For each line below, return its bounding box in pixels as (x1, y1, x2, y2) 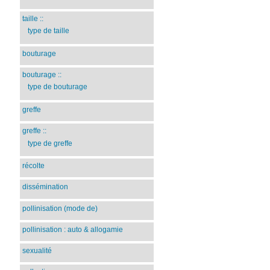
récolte (22, 162, 45, 171)
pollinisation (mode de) (22, 204, 98, 213)
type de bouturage (27, 83, 87, 92)
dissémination (22, 183, 69, 192)
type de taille (27, 27, 69, 36)
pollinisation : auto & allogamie (22, 225, 124, 234)
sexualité (22, 246, 52, 255)
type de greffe (27, 139, 72, 148)
